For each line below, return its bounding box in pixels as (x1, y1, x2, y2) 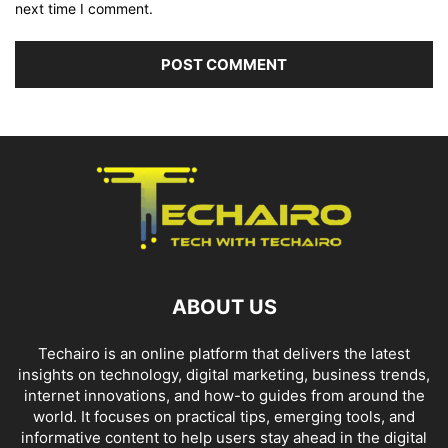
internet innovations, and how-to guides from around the (23, 385, 425, 405)
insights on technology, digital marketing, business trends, (18, 364, 430, 384)
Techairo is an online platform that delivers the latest (38, 343, 410, 363)
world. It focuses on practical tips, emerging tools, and (33, 406, 415, 426)
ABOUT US (171, 294, 277, 319)
